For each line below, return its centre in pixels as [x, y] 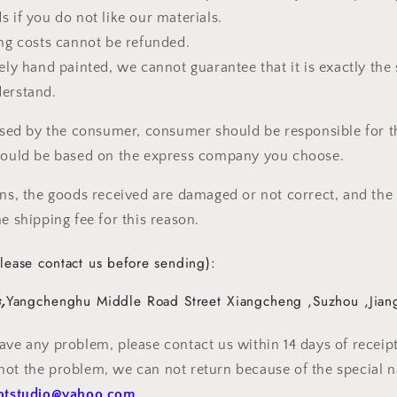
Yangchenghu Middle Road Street [116, 302]
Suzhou [335, 302]
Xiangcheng [265, 302]
